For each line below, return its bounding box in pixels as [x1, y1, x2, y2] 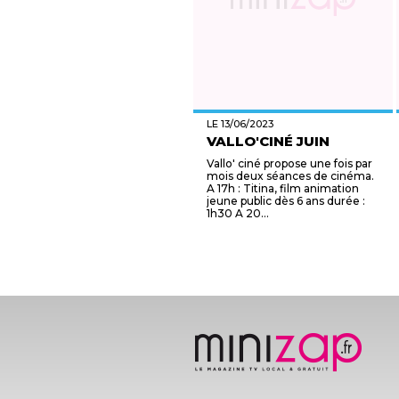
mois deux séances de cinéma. [207, 169, 374, 183]
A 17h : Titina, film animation [207, 182, 359, 195]
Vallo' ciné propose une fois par [207, 157, 372, 170]
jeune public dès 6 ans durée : [207, 194, 365, 208]
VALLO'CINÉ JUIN [207, 133, 330, 150]
